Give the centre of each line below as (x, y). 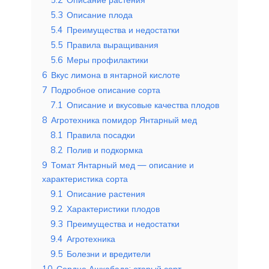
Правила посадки (101, 135)
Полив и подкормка (105, 150)
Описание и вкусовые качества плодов (143, 105)
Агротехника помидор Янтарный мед (124, 120)
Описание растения (106, 194)
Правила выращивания (113, 45)
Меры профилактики (107, 60)
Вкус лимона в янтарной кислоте (116, 75)
